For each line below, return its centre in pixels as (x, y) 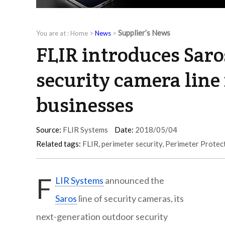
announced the (134, 181)
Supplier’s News (144, 33)
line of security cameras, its (130, 199)
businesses (85, 105)
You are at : (53, 33)
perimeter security (132, 144)
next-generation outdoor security (102, 217)
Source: (49, 130)
